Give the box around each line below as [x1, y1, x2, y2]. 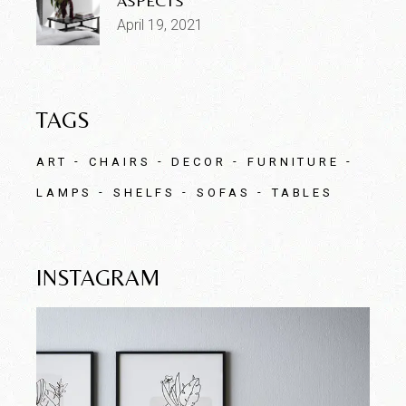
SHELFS [112, 185, 177, 199]
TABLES [271, 185, 334, 199]
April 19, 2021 [117, 15, 204, 34]
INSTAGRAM [36, 264, 161, 291]
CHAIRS [89, 154, 151, 169]
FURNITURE [246, 154, 341, 169]
